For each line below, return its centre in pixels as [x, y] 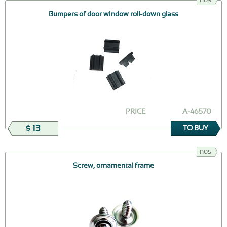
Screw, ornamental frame [113, 165]
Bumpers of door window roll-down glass [113, 14]
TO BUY [196, 128]
